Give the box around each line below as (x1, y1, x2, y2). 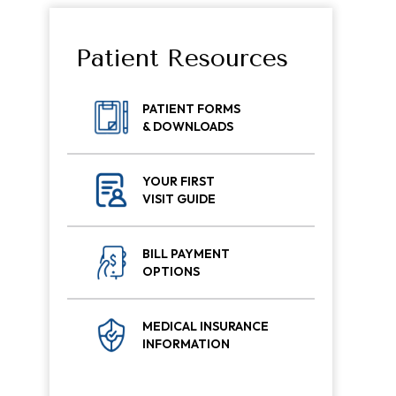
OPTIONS (142, 263, 200, 279)
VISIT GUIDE (142, 191, 216, 207)
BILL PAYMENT (142, 246, 230, 262)
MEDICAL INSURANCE (142, 318, 269, 334)
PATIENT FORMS (142, 101, 240, 117)
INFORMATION (142, 336, 230, 352)
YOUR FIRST (142, 173, 215, 189)
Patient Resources (76, 43, 288, 72)
